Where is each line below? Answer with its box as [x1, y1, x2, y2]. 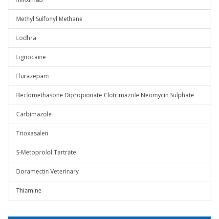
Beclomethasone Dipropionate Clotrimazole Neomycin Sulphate [16, 91, 194, 99]
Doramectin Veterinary [16, 167, 79, 175]
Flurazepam [16, 72, 49, 80]
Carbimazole [16, 110, 52, 118]
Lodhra [16, 34, 36, 42]
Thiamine [16, 186, 42, 195]
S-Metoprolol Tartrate [16, 148, 76, 156]
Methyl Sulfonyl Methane [16, 15, 83, 23]
